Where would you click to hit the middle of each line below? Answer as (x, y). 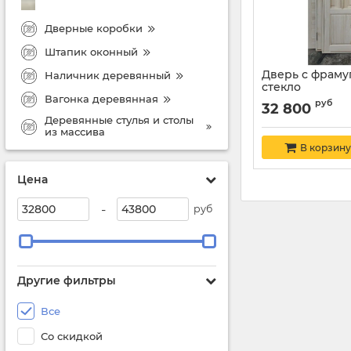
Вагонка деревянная (101, 98)
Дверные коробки (94, 28)
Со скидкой (72, 336)
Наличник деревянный (108, 75)
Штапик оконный (91, 51)
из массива (75, 132)
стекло (281, 87)
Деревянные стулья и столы (119, 120)
